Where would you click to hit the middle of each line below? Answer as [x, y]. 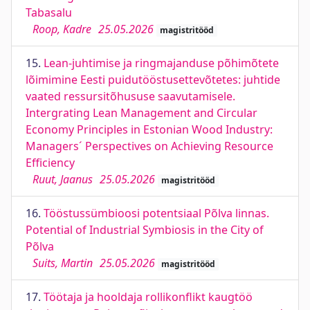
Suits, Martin [63, 263]
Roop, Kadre [62, 29]
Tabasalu [49, 12]
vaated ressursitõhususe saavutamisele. [130, 96]
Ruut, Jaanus [63, 179]
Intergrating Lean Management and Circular [142, 113]
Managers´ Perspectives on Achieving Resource [149, 146]
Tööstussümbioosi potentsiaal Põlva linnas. [156, 213]
